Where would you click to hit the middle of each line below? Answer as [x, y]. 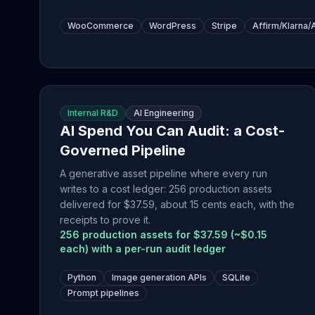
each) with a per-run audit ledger [143, 249]
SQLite [236, 277]
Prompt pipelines [103, 293]
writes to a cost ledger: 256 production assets [166, 189]
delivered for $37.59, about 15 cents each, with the [177, 204]
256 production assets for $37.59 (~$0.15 [163, 234]
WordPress [173, 26]
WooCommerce [101, 26]
